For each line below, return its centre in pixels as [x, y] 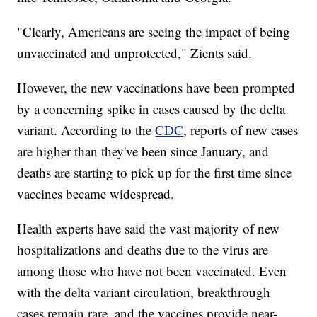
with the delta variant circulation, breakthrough [144, 292]
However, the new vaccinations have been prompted [156, 88]
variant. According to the [86, 130]
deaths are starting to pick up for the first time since [155, 173]
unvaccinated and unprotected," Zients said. [135, 53]
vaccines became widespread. [96, 194]
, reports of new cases [241, 130]
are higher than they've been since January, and [143, 151]
